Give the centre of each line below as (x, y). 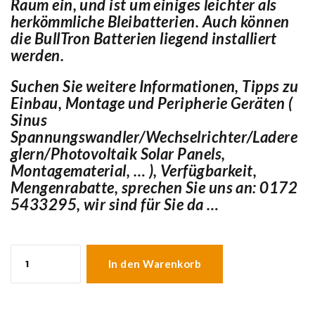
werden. (38, 56)
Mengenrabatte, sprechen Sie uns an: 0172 (154, 188)
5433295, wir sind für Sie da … (115, 205)
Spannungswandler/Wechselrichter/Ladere (154, 137)
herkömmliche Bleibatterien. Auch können (150, 22)
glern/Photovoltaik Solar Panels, (118, 154)
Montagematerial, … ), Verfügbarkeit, (134, 171)
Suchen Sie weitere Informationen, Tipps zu (155, 86)
